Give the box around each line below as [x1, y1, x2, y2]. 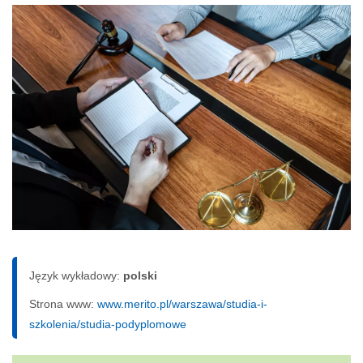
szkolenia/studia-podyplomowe [29, 318, 186, 331]
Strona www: [29, 297, 97, 311]
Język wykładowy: [29, 269, 123, 283]
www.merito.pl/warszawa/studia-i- [97, 297, 267, 311]
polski [123, 269, 157, 283]
